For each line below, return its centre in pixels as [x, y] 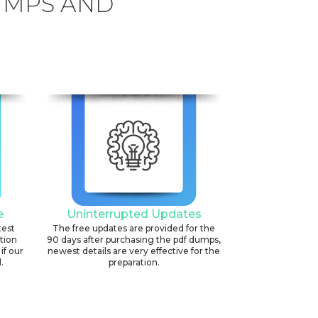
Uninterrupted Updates [134, 214]
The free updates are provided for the [134, 229]
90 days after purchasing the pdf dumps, [134, 240]
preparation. [134, 263]
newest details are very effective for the [134, 251]
